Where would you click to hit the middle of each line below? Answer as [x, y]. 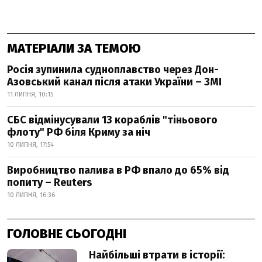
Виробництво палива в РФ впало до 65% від [118, 170]
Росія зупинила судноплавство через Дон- [113, 70]
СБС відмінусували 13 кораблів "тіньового [112, 120]
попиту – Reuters [49, 182]
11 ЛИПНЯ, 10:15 [30, 94]
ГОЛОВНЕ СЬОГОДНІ [67, 234]
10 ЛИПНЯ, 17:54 [30, 145]
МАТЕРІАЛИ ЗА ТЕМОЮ [74, 48]
